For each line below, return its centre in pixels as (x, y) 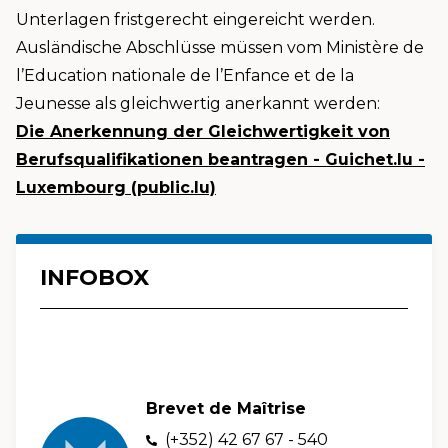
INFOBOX (94, 278)
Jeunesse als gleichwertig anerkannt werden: (200, 104)
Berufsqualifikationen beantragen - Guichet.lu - (220, 160)
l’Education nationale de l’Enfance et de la (185, 76)
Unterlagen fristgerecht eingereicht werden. (195, 20)
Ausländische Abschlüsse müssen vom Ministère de (220, 48)
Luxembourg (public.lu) (116, 188)
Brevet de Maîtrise (226, 409)
